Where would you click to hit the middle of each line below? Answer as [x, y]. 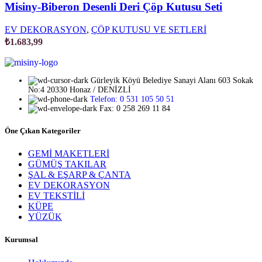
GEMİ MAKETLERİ [69, 154]
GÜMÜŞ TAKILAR [67, 164]
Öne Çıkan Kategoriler [43, 131]
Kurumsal [21, 240]
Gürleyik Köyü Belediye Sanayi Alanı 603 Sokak [172, 80]
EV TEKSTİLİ [56, 196]
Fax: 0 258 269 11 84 [135, 108]
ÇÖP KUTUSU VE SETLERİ [149, 29]
